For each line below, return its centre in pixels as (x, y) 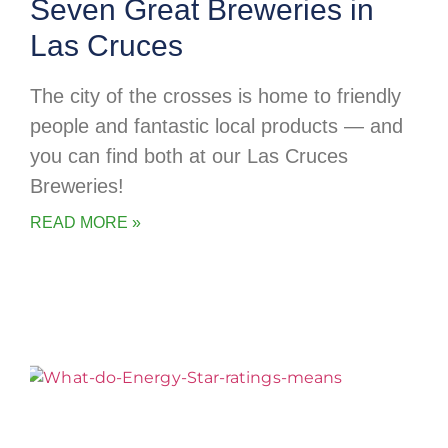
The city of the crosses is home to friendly (215, 96)
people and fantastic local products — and (216, 126)
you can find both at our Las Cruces (189, 156)
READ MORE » (85, 223)
